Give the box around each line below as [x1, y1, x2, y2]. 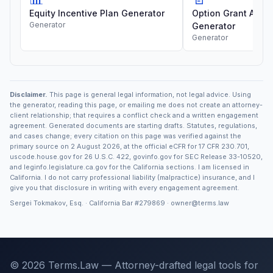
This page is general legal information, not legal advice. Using [48, 90, 251, 99]
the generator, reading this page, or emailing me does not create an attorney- [10, 101, 263, 109]
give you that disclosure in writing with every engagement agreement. [10, 183, 239, 192]
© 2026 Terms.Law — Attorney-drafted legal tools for [10, 259, 258, 271]
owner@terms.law [171, 199, 229, 207]
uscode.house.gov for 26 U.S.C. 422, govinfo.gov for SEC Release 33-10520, [10, 152, 263, 161]
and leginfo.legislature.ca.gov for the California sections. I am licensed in [10, 163, 249, 171]
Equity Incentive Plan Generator [29, 8, 165, 19]
